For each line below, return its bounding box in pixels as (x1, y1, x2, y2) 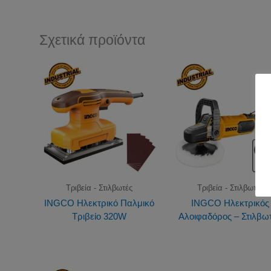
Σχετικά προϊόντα (39, 32, 145, 48)
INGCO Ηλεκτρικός (191, 198, 270, 209)
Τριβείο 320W (71, 211, 126, 222)
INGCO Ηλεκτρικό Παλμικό (44, 198, 154, 209)
